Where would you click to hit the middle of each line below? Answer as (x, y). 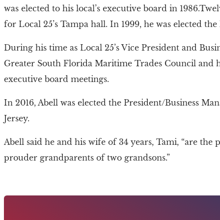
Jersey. (17, 118)
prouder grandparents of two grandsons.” (87, 157)
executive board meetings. (56, 79)
